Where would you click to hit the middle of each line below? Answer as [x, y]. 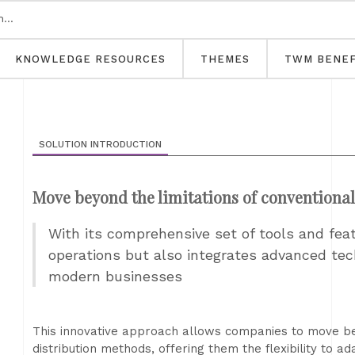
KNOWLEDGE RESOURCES [90, 59]
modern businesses [115, 276]
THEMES [225, 59]
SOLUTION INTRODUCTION [100, 144]
